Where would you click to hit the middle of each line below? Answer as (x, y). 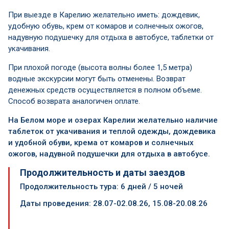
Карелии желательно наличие (161, 120)
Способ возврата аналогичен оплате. (74, 101)
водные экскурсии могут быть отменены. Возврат (97, 79)
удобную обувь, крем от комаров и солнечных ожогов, (106, 26)
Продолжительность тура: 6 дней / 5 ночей (101, 187)
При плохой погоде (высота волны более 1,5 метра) (100, 67)
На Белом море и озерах (56, 120)
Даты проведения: (56, 203)
